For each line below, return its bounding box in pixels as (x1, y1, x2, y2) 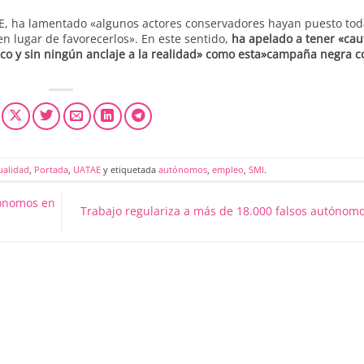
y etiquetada (100, 162, 158, 175)
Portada (33, 162, 68, 175)
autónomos (158, 162, 207, 175)
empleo (211, 162, 244, 175)
